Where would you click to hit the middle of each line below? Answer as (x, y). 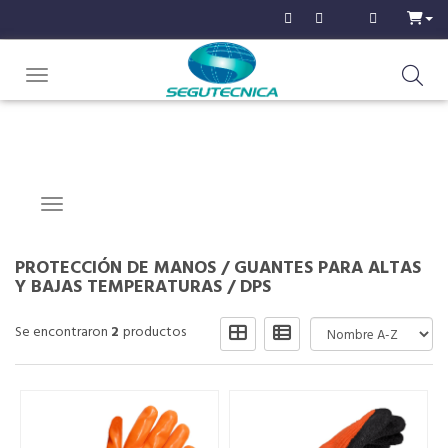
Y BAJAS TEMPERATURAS (118, 287)
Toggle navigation (91, 76)
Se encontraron (63, 332)
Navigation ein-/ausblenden (134, 205)
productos (154, 332)
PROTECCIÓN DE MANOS (115, 268)
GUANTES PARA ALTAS (327, 268)
